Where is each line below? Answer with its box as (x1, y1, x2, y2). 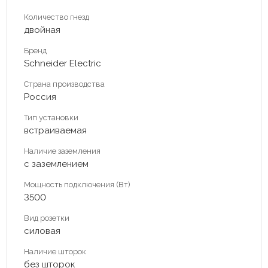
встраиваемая (24, 124, 87, 136)
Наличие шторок (24, 246, 86, 256)
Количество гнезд (24, 12, 89, 22)
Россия (24, 91, 56, 102)
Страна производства (24, 79, 105, 89)
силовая (24, 225, 60, 236)
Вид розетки (24, 213, 69, 223)
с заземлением (24, 158, 89, 169)
